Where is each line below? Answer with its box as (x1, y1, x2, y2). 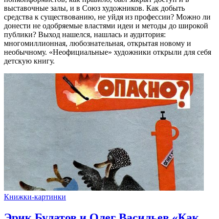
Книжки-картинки (4, 192, 66, 201)
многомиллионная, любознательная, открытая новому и (4, 39, 191, 47)
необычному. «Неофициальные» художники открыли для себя (4, 47, 211, 56)
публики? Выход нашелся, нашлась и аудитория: (4, 30, 166, 39)
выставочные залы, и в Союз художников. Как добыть (4, 3, 185, 12)
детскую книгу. (4, 56, 55, 65)
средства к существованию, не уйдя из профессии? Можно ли (4, 12, 211, 21)
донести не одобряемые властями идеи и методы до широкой (4, 21, 208, 30)
